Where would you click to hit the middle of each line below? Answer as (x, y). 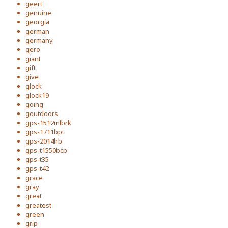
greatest (38, 205)
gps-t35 (37, 159)
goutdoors (42, 113)
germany (39, 40)
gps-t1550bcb (46, 150)
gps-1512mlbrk (48, 123)
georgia (37, 22)
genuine (38, 13)
